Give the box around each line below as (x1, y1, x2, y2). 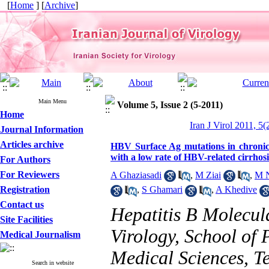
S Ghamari (142, 184, 183, 195)
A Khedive (216, 184, 257, 195)
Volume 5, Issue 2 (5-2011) (117, 100, 223, 110)
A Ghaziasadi (110, 170, 162, 180)
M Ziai (195, 170, 221, 180)
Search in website (31, 259, 74, 266)
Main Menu (38, 98, 67, 104)
